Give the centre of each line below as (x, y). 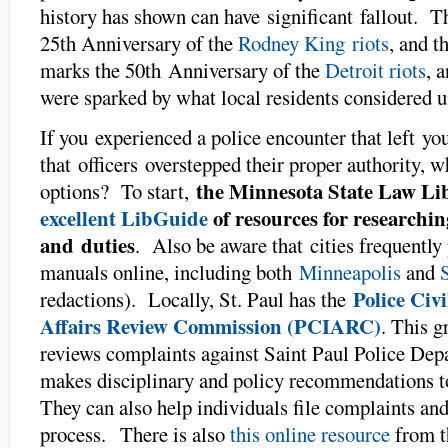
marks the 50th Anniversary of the (182, 69)
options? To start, (114, 190)
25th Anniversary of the (139, 42)
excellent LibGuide (126, 217)
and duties (87, 244)
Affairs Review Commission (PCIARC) (210, 325)
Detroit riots (375, 69)
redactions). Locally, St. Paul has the (196, 298)
